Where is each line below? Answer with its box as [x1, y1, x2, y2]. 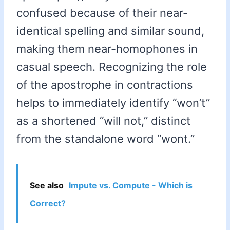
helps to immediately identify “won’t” [16, 96, 210, 110]
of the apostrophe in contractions [16, 78, 193, 92]
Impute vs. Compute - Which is [69, 180, 193, 191]
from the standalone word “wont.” [16, 132, 195, 146]
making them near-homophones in [16, 42, 198, 56]
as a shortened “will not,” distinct [16, 114, 190, 128]
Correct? [30, 198, 66, 209]
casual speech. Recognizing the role [16, 60, 207, 74]
